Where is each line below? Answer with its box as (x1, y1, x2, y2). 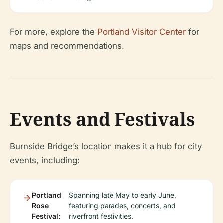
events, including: (10, 155, 80, 166)
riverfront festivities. (68, 212, 133, 221)
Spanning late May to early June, (68, 191, 176, 200)
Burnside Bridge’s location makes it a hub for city (10, 141, 202, 152)
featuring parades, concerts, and (68, 201, 176, 210)
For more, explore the (10, 27, 97, 37)
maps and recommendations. (10, 41, 124, 51)
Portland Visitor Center (97, 27, 186, 37)
